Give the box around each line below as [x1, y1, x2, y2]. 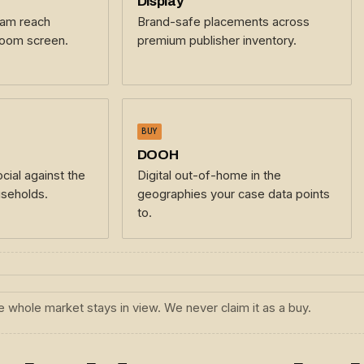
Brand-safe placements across [136, 15, 310, 30]
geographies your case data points [136, 186, 330, 201]
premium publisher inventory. [136, 33, 297, 49]
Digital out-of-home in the [136, 167, 281, 183]
